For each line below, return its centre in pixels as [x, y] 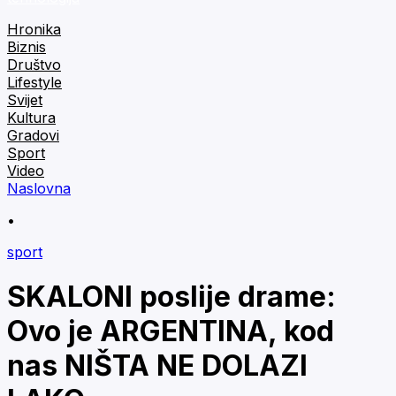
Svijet [25, 100]
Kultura [31, 118]
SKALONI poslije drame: [171, 297]
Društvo [34, 65]
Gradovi [33, 135]
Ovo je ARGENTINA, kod [171, 331]
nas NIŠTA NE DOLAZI [157, 366]
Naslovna [39, 188]
